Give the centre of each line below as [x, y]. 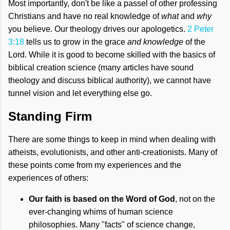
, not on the [195, 199]
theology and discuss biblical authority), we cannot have [110, 81]
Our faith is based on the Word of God [102, 199]
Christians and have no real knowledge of [85, 16]
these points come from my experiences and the [95, 165]
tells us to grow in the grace [76, 42]
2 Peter [200, 29]
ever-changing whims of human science [101, 212]
